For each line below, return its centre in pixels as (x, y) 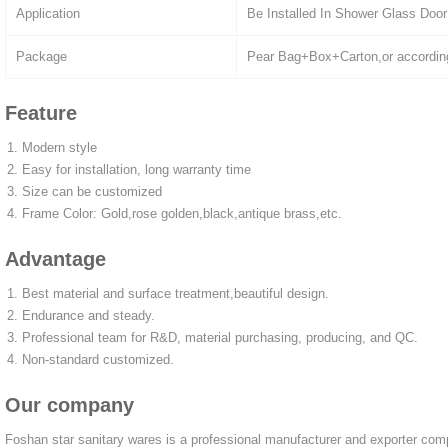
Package (41, 56)
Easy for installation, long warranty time (136, 169)
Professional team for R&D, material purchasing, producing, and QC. (220, 337)
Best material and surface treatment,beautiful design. (175, 293)
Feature (41, 112)
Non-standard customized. (98, 359)
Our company (69, 404)
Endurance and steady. (88, 315)
